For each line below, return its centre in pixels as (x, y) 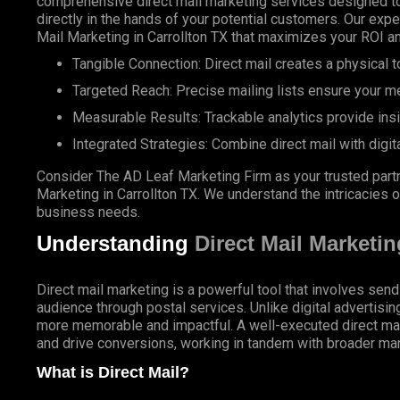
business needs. (88, 212)
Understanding (115, 243)
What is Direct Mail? (112, 373)
